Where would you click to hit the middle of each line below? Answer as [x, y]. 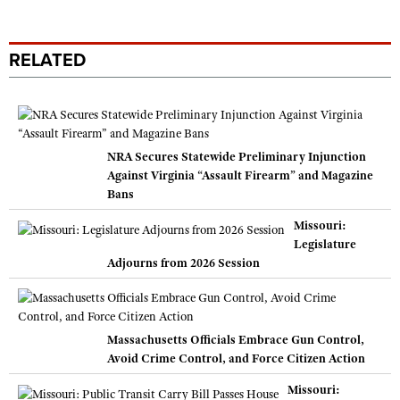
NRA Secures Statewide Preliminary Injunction [237, 156]
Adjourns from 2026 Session [183, 262]
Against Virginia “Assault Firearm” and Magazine [240, 175]
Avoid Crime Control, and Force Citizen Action [236, 358]
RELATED [47, 61]
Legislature [325, 244]
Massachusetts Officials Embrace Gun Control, [236, 339]
